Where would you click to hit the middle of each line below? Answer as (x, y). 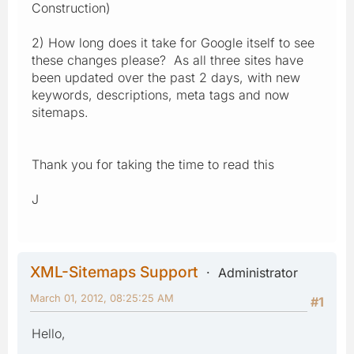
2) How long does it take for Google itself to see (173, 42)
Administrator (258, 272)
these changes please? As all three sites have (168, 60)
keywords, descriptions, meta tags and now (160, 94)
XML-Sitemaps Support (114, 271)
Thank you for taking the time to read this (153, 164)
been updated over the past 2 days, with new (166, 77)
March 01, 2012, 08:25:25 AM (102, 298)
